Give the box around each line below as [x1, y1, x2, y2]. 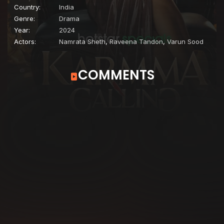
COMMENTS [77, 66, 154, 84]
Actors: [14, 37, 36, 46]
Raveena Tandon [109, 37, 163, 46]
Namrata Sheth [59, 37, 105, 46]
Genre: [14, 14, 35, 23]
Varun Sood [167, 37, 203, 46]
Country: [14, 3, 40, 11]
